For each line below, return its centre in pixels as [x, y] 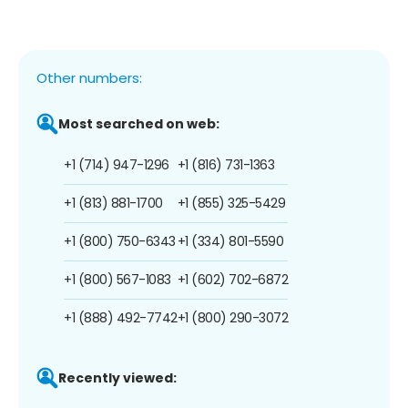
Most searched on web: [139, 123]
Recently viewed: [117, 377]
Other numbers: [89, 77]
